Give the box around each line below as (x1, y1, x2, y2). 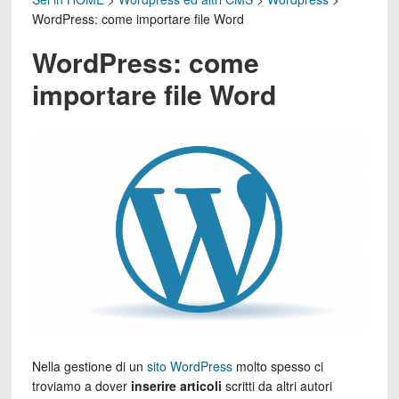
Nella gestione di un (31, 356, 147, 375)
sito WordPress (146, 356, 232, 375)
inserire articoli (130, 376, 222, 395)
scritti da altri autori (221, 376, 332, 395)
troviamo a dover (31, 376, 131, 395)
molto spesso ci (232, 356, 323, 375)
